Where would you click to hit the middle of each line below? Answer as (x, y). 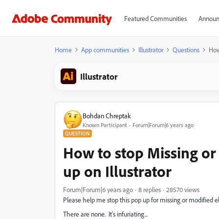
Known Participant (105, 125)
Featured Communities (155, 18)
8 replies (150, 189)
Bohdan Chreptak (107, 115)
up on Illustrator (117, 171)
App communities (105, 50)
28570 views (183, 189)
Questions (186, 50)
